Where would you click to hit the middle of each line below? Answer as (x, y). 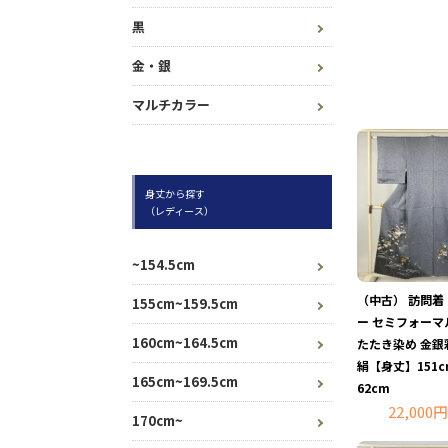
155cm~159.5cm (185, 304)
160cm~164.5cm (185, 343)
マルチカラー (171, 105)
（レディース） (179, 211)
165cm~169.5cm (185, 382)
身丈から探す (175, 194)
